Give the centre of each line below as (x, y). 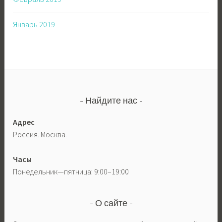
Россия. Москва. (40, 134)
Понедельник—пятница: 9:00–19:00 (71, 172)
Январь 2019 (34, 25)
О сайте (111, 204)
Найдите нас (111, 102)
